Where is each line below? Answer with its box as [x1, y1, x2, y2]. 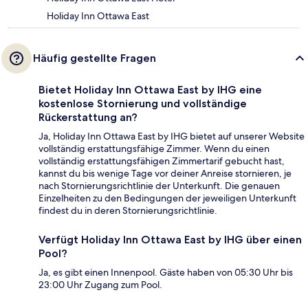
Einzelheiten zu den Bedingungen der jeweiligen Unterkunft [38, 192, 296, 205]
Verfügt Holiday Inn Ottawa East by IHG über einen [38, 233, 302, 247]
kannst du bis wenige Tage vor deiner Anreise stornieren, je [38, 167, 291, 180]
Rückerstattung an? [38, 111, 137, 124]
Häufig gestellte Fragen [33, 52, 156, 65]
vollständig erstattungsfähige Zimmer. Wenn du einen [38, 142, 269, 155]
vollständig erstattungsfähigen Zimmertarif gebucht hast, [38, 155, 285, 168]
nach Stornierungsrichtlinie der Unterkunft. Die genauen [38, 179, 280, 192]
